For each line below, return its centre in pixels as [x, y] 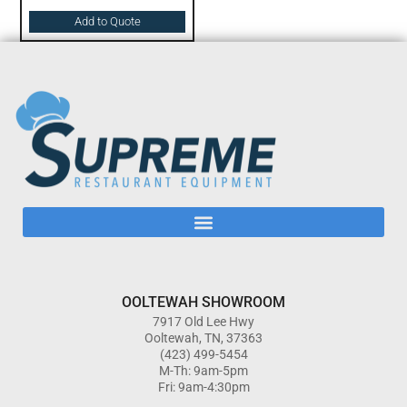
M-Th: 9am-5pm [203, 371]
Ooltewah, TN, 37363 [203, 338]
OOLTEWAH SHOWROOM [203, 303]
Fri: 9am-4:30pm [203, 387]
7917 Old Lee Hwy [203, 322]
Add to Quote [107, 21]
